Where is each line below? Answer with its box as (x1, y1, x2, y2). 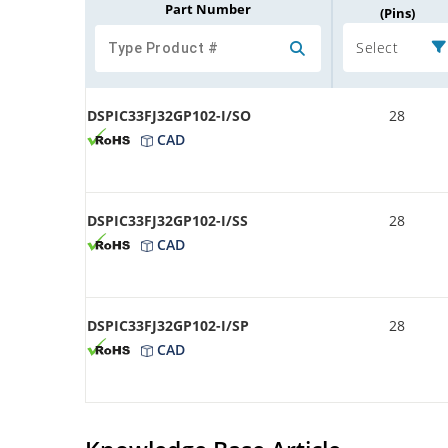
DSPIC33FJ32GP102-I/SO (87, 105, 251, 125)
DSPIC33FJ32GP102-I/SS (87, 210, 248, 230)
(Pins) (380, 3, 415, 22)
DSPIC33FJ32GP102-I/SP (87, 315, 249, 335)
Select (356, 37, 398, 57)
